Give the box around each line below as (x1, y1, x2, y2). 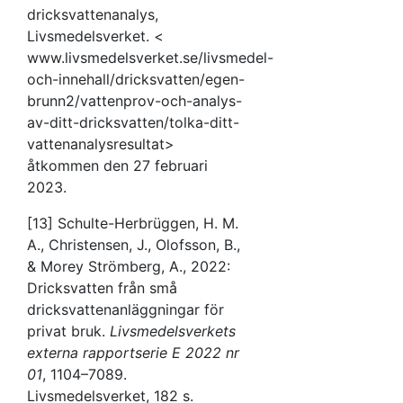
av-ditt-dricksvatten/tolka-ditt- (27, 112, 239, 131)
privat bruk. (27, 321, 105, 340)
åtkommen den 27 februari (27, 156, 208, 175)
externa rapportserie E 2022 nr (27, 343, 239, 362)
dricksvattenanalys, (27, 4, 158, 23)
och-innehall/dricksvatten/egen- (27, 69, 245, 88)
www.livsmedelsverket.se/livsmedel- (27, 48, 273, 67)
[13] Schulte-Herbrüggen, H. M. (27, 213, 238, 232)
